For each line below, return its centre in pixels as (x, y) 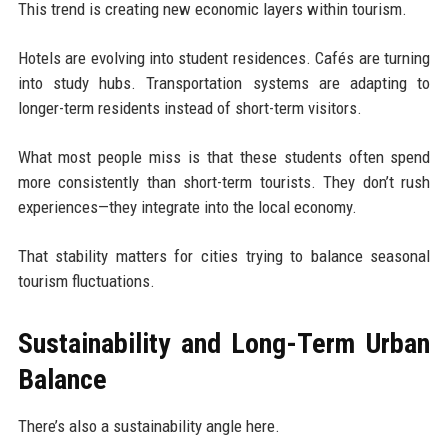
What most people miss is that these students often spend (224, 157)
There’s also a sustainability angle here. (148, 426)
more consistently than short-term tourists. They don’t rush (224, 182)
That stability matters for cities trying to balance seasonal (224, 256)
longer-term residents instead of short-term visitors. (189, 108)
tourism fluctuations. (86, 281)
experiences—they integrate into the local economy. (187, 207)
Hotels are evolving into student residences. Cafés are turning (224, 58)
